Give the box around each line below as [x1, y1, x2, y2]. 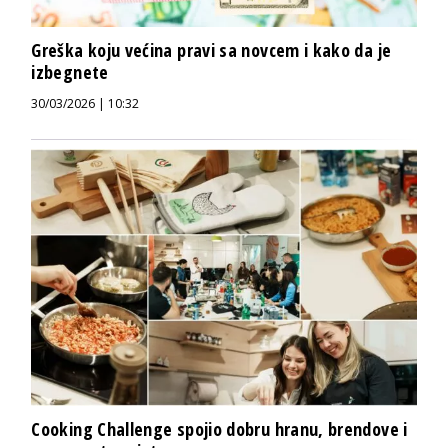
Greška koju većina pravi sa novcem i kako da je [31, 37, 392, 62]
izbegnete [31, 59, 109, 84]
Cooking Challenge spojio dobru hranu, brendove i [31, 416, 408, 441]
